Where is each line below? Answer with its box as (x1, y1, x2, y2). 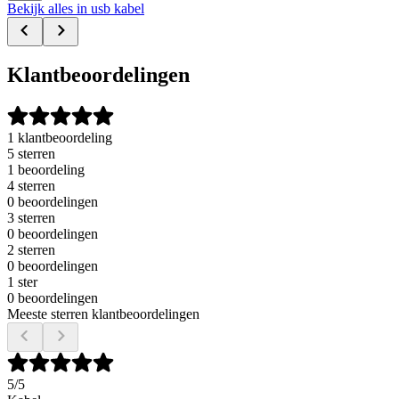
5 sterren (7, 146, 55, 162)
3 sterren (7, 210, 55, 226)
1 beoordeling (7, 162, 85, 178)
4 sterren (7, 178, 55, 194)
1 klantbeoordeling (7, 130, 112, 146)
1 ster (7, 274, 37, 290)
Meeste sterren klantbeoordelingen (7, 306, 199, 322)
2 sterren (7, 242, 55, 258)
